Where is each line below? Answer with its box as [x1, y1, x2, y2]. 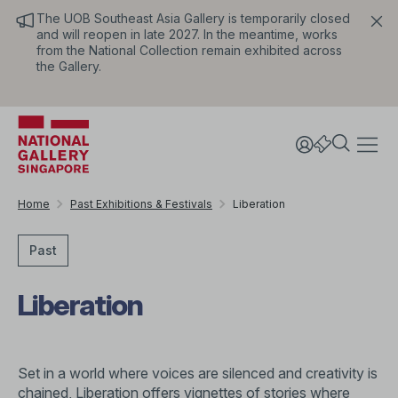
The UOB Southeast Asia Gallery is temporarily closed [36, 11, 350, 26]
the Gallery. [36, 59, 105, 74]
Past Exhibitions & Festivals [70, 197, 212, 211]
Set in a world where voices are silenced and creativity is [18, 364, 378, 382]
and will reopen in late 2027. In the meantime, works [36, 27, 338, 42]
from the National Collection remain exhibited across [36, 43, 342, 58]
